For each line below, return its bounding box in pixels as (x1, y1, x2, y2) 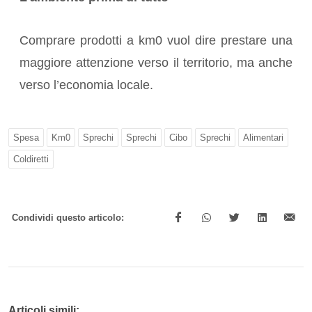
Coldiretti (13, 154, 49, 165)
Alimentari (243, 132, 283, 143)
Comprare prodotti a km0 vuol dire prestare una (19, 33, 292, 48)
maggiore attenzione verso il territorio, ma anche (19, 56, 292, 70)
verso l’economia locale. (19, 78, 153, 93)
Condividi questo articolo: (12, 212, 124, 224)
